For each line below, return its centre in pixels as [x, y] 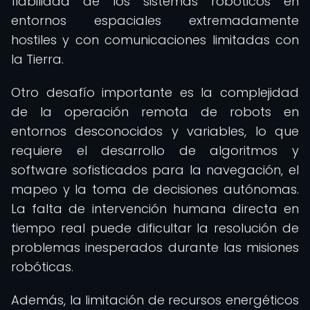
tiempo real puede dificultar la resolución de [155, 228]
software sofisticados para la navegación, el [155, 170]
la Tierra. [37, 59]
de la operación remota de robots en [155, 112]
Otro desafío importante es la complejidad [155, 92]
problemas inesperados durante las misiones [155, 247]
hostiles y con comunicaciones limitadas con [155, 40]
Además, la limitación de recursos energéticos [155, 300]
